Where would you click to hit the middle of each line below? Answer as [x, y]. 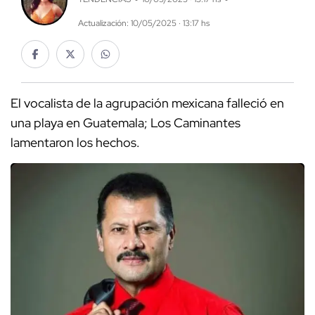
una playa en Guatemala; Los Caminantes [126, 123]
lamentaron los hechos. [75, 143]
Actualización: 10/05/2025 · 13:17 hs [143, 24]
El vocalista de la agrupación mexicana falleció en [147, 103]
